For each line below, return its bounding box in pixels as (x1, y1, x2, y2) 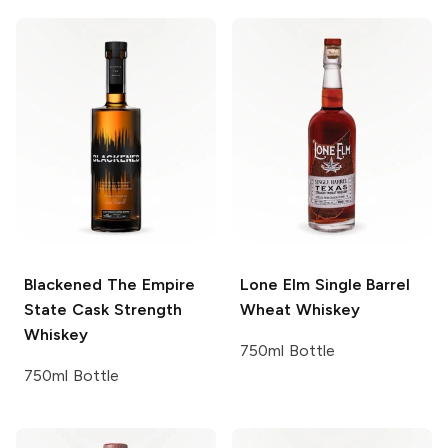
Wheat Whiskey (240, 300, 360, 320)
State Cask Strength (24, 300, 182, 320)
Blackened (24, 275, 102, 295)
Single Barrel (309, 275, 411, 295)
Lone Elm (240, 275, 310, 295)
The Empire (102, 275, 195, 295)
